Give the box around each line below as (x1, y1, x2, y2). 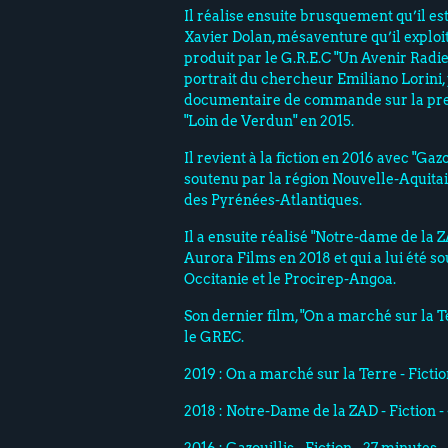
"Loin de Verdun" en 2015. (184, 113, 358, 130)
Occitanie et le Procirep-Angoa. (184, 271, 400, 288)
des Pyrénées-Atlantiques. (184, 192, 366, 209)
